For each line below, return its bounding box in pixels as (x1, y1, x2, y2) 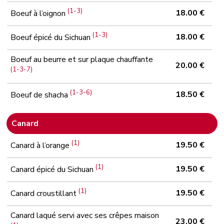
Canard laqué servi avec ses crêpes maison (10, 209, 159, 221)
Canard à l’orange (10, 140, 72, 151)
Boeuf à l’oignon (10, 8, 68, 19)
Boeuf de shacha (10, 89, 70, 101)
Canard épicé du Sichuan (10, 164, 96, 175)
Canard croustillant (10, 188, 79, 199)
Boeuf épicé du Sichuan (10, 32, 93, 43)
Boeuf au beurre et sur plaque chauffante (10, 53, 153, 65)
